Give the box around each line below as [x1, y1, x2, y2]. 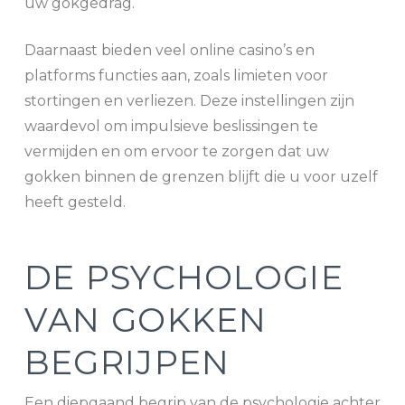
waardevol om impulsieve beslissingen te [24, 118, 318, 136]
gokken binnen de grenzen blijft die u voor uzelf [24, 168, 378, 186]
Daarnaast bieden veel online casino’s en [24, 42, 315, 60]
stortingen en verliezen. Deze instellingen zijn [24, 92, 354, 110]
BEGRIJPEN [24, 342, 231, 382]
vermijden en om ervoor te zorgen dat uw [24, 143, 329, 161]
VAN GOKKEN [24, 299, 268, 340]
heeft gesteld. [24, 193, 126, 212]
